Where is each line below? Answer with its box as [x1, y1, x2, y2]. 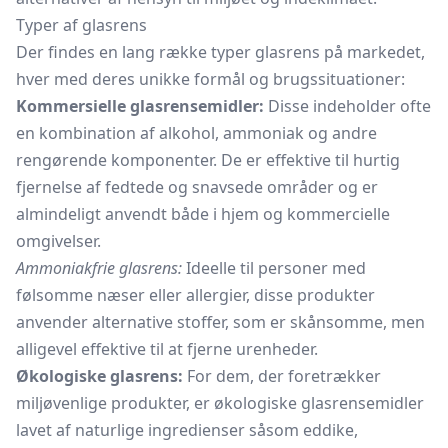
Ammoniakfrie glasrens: [16, 257, 182, 279]
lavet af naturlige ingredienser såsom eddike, [16, 419, 358, 441]
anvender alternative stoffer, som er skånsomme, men [16, 311, 425, 333]
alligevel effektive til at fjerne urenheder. [16, 338, 318, 360]
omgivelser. [16, 230, 101, 252]
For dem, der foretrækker [183, 365, 381, 387]
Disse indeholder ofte [264, 95, 431, 117]
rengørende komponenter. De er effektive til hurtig [16, 149, 400, 171]
